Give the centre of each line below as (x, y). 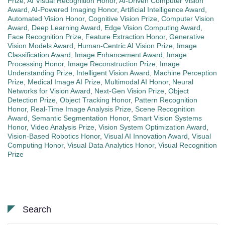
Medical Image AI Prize (64, 82)
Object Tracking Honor (95, 100)
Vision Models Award (40, 46)
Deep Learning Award (66, 28)
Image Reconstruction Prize (112, 64)
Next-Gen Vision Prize (129, 91)
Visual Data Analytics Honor (111, 145)
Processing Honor (36, 64)
